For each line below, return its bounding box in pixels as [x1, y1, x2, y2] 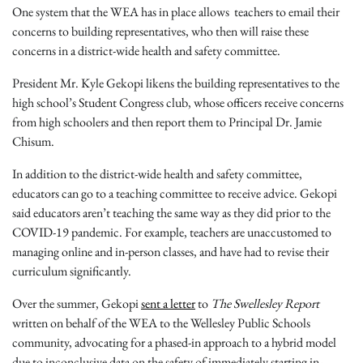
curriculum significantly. [12, 263, 136, 280]
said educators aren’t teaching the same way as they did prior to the [12, 204, 331, 222]
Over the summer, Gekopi [12, 295, 141, 313]
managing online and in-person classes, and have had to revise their [12, 243, 329, 261]
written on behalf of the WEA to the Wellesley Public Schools [12, 314, 310, 332]
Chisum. [12, 133, 57, 151]
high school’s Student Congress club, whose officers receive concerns [12, 94, 344, 112]
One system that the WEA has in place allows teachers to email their [12, 3, 340, 21]
